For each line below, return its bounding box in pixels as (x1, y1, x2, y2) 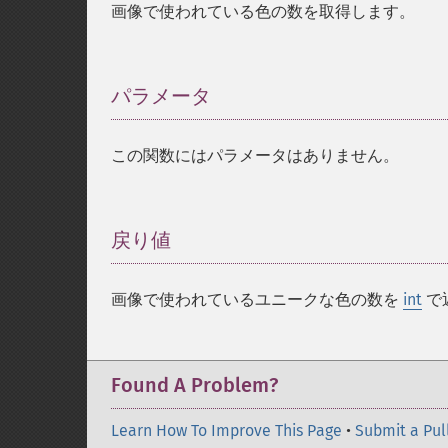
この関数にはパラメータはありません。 (111, 146, 399, 165)
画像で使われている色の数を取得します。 (111, 2, 415, 21)
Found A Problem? (111, 373, 278, 397)
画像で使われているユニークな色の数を (111, 290, 403, 309)
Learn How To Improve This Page (111, 421, 342, 440)
